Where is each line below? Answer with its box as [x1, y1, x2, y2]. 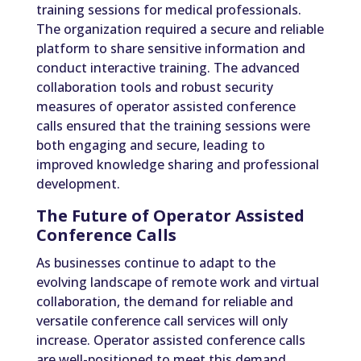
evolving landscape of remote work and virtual [35, 273, 319, 292]
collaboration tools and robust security [35, 78, 273, 97]
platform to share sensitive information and [35, 39, 305, 58]
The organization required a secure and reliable [35, 20, 324, 39]
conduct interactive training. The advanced [35, 59, 300, 77]
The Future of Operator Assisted [35, 205, 305, 227]
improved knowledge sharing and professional [35, 156, 319, 174]
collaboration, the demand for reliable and [35, 293, 293, 311]
